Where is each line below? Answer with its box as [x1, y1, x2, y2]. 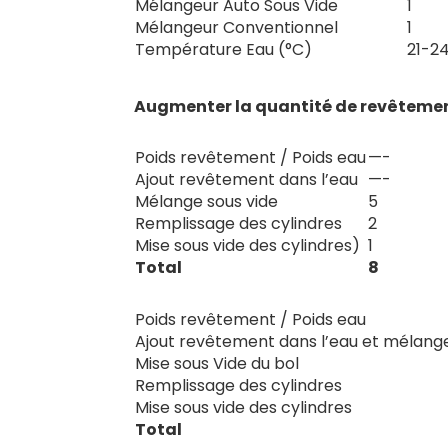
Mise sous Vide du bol [135, 351, 300, 375]
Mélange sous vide [135, 189, 279, 213]
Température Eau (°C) [135, 37, 313, 61]
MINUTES [368, 116, 429, 137]
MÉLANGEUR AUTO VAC [169, 116, 333, 137]
